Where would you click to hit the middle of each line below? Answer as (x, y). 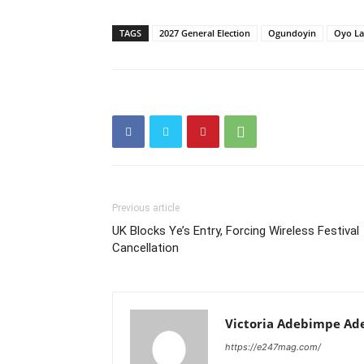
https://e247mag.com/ (273, 347)
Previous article (146, 208)
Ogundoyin (292, 33)
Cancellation (145, 248)
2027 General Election (205, 33)
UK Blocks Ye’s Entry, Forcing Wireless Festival (236, 231)
